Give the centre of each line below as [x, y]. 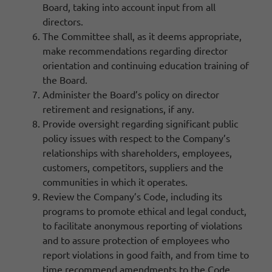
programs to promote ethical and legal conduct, [144, 210]
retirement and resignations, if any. [118, 108]
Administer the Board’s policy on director [131, 94]
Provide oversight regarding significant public [140, 123]
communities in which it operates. [115, 181]
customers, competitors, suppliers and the [133, 167]
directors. [63, 21]
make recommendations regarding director [135, 50]
